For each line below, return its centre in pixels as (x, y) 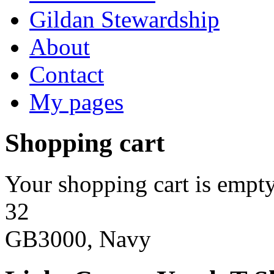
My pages (76, 102)
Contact (67, 74)
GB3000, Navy (78, 239)
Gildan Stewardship (124, 19)
